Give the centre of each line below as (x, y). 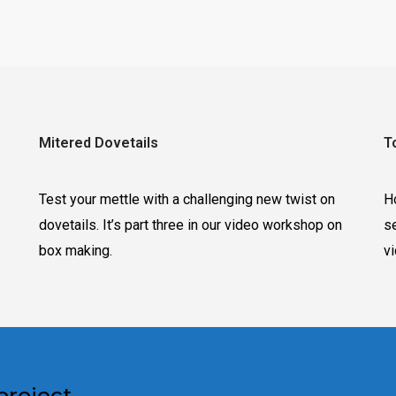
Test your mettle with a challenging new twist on (187, 199)
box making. (76, 251)
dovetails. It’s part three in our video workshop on (190, 225)
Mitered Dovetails (99, 143)
